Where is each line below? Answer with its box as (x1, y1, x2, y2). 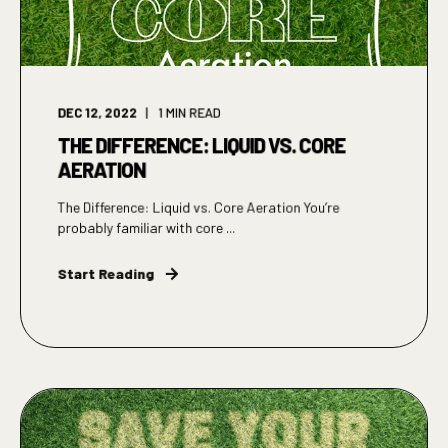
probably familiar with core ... (57, 218, 236, 237)
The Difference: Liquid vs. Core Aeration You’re (57, 198, 340, 216)
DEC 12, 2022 (57, 104, 138, 121)
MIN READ (165, 104, 221, 121)
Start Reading (57, 264, 155, 283)
